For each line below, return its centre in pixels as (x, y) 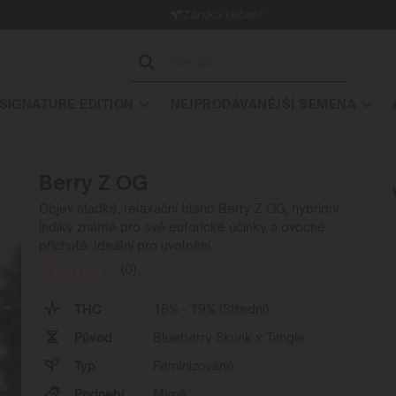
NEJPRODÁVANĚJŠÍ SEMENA (263, 104)
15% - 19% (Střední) (211, 308)
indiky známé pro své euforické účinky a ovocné (183, 227)
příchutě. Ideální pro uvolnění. (126, 246)
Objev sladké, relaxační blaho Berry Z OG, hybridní (189, 209)
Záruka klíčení (205, 15)
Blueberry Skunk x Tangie (229, 337)
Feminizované (194, 365)
